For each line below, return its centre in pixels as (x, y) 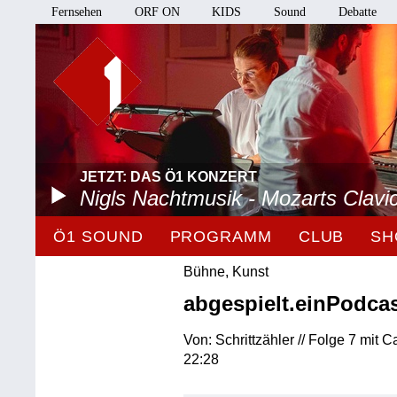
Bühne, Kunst (226, 272)
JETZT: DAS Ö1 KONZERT (169, 177)
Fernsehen (77, 12)
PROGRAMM (221, 237)
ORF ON (157, 12)
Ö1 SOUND (98, 237)
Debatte (357, 12)
